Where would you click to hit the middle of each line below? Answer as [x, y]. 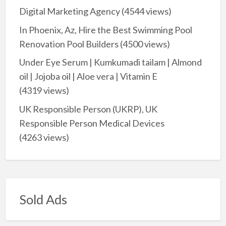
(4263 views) [44, 137]
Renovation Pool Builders [69, 44]
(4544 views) [146, 11]
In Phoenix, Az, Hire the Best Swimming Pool [105, 30]
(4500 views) [144, 44]
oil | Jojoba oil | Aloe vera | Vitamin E [88, 76]
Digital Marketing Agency [69, 11]
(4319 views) [44, 91]
